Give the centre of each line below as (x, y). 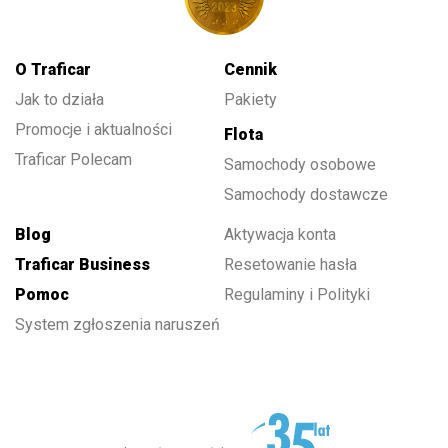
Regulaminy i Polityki (299, 294)
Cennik (250, 69)
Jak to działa (59, 99)
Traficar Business (82, 264)
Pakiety (250, 99)
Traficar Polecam (73, 159)
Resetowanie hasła (290, 264)
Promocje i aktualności (93, 129)
